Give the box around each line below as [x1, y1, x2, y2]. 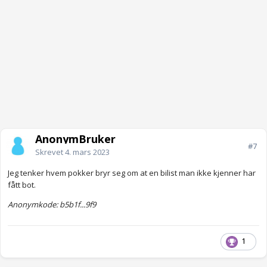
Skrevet [35, 147, 65, 158]
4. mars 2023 [65, 147, 110, 158]
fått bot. [8, 179, 38, 191]
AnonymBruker [35, 132, 116, 147]
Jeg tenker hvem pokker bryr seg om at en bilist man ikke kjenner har [8, 167, 256, 179]
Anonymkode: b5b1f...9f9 [8, 199, 96, 210]
